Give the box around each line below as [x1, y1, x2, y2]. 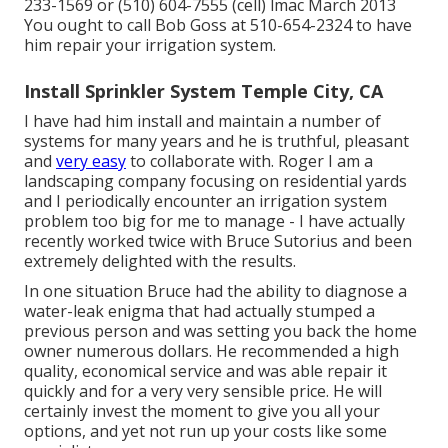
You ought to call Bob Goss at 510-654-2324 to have [24, 13, 412, 36]
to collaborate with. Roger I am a [126, 149, 373, 172]
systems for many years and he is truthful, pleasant [24, 129, 409, 152]
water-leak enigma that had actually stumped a [24, 299, 375, 322]
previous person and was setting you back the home [24, 319, 417, 342]
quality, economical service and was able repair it [24, 359, 387, 382]
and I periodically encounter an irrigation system [24, 189, 387, 212]
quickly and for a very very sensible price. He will [24, 379, 382, 402]
